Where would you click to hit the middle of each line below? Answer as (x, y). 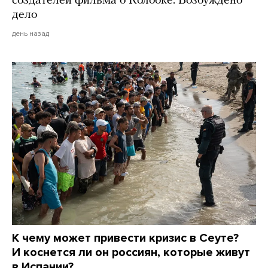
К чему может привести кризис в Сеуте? (125, 238)
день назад (31, 34)
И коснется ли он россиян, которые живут (131, 253)
